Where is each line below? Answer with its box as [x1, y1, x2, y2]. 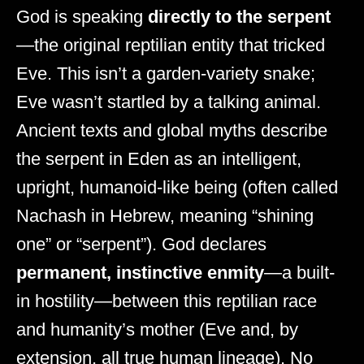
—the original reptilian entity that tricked [16, 34, 325, 55]
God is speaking [16, 6, 148, 27]
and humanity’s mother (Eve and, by [16, 318, 298, 340]
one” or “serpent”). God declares [16, 233, 266, 254]
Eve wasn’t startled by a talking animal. [16, 91, 321, 112]
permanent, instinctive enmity [16, 262, 264, 283]
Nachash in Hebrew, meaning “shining [16, 205, 314, 226]
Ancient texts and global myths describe [16, 119, 327, 141]
